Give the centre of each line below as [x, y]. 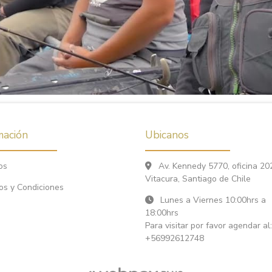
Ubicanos [167, 134]
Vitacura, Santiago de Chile [198, 178]
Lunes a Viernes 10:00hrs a [212, 200]
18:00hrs [162, 212]
